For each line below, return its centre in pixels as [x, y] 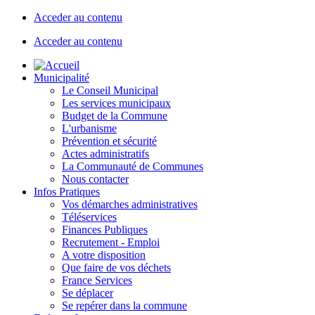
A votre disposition [104, 255]
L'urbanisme [89, 128]
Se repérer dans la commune [124, 306]
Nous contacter [95, 179]
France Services [97, 280]
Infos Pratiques [67, 192]
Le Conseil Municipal [110, 90]
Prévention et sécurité [109, 141]
